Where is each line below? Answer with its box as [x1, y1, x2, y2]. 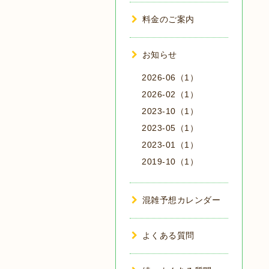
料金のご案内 [142, 14, 195, 24]
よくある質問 [142, 231, 195, 240]
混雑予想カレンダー [142, 195, 220, 205]
